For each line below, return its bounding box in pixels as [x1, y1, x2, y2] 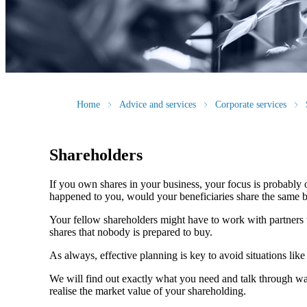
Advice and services [119, 99, 196, 110]
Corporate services [215, 99, 286, 110]
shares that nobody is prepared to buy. [49, 226, 212, 238]
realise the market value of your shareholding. [49, 285, 246, 297]
